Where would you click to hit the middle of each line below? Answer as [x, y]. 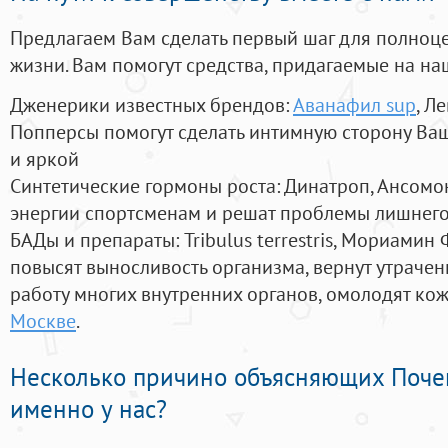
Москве [43, 321]
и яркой [44, 159]
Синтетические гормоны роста [143, 186]
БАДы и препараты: [97, 240]
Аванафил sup [354, 105]
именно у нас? [88, 409]
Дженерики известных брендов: [151, 105]
